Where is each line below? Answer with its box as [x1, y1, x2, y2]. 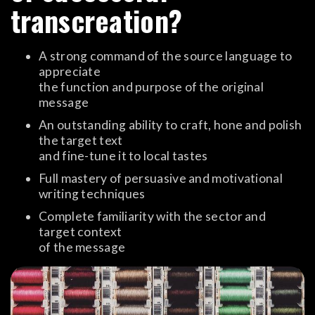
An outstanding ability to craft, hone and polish [39, 117, 302, 133]
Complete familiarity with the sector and [39, 209, 266, 224]
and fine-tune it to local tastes [39, 148, 208, 164]
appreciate [39, 64, 101, 79]
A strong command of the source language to [39, 49, 292, 64]
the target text [39, 133, 123, 148]
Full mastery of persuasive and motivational [39, 171, 283, 186]
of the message [39, 240, 126, 255]
